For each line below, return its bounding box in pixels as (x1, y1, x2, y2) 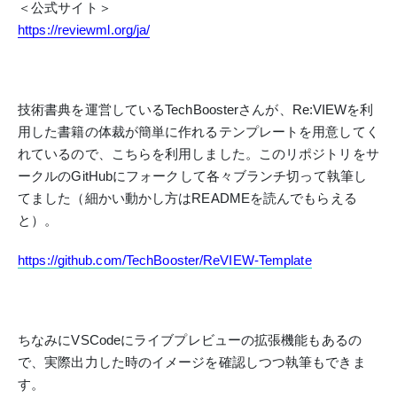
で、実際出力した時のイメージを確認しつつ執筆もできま (18, 354, 366, 370)
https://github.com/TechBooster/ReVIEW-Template (18, 253, 312, 268)
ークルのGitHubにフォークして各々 (18, 168, 233, 183)
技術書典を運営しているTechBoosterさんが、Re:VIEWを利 (18, 102, 374, 117)
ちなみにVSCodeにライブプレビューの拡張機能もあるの (18, 332, 362, 347)
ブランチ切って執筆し (232, 168, 367, 183)
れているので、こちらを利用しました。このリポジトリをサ (18, 146, 379, 161)
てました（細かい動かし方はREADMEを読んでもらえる (18, 191, 357, 206)
